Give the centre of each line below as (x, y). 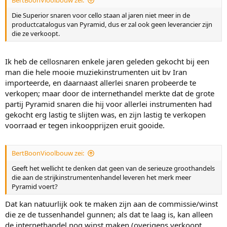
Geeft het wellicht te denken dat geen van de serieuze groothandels (113, 168)
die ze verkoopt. (36, 34)
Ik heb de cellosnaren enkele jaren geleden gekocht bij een (107, 61)
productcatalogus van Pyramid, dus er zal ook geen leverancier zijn (112, 25)
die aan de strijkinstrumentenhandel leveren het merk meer (101, 178)
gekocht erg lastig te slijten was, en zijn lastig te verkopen (105, 114)
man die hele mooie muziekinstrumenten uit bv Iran (96, 72)
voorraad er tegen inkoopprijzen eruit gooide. (85, 125)
